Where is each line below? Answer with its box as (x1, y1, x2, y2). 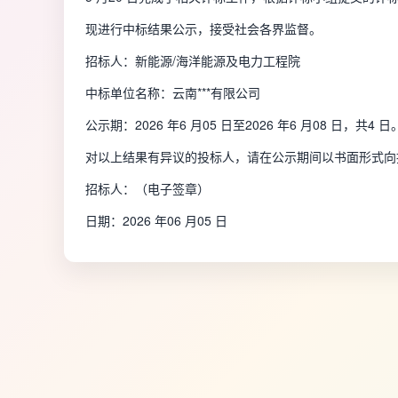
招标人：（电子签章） (85, 179, 210, 198)
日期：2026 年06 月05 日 (85, 211, 227, 230)
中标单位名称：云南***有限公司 (85, 84, 260, 102)
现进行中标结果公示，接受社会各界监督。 (85, 20, 322, 38)
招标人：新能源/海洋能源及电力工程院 (85, 52, 300, 70)
